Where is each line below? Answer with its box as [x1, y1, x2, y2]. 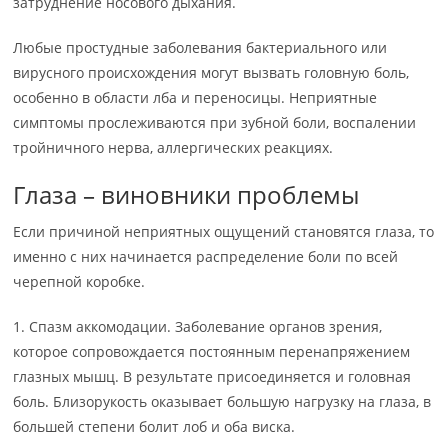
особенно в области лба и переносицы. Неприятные [13, 88, 378, 108]
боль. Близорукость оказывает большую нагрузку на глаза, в [13, 392, 432, 412]
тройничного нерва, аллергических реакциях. [13, 138, 334, 158]
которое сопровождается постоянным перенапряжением [13, 342, 411, 362]
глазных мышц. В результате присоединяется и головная [13, 367, 412, 387]
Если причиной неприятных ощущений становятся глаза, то [13, 222, 435, 242]
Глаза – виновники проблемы [13, 178, 360, 212]
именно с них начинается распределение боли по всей [13, 247, 399, 267]
